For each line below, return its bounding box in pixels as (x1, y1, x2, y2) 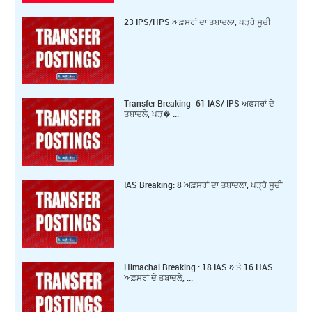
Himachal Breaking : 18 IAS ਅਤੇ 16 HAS (124, 260, 274, 272)
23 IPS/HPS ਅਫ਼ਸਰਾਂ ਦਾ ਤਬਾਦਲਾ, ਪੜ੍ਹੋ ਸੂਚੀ (124, 16, 272, 28)
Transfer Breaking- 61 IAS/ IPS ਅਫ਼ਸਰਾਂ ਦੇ (124, 97, 275, 109)
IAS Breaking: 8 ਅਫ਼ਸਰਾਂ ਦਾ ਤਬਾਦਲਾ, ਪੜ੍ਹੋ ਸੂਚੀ (124, 179, 283, 191)
